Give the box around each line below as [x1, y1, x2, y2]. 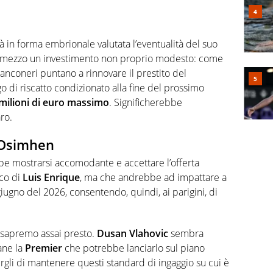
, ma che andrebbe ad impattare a [80, 171, 227, 185]
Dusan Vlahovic [97, 227, 168, 241]
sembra [168, 227, 204, 241]
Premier [25, 241, 62, 255]
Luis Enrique [23, 171, 80, 185]
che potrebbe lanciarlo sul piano [62, 241, 205, 255]
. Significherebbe [109, 95, 182, 109]
